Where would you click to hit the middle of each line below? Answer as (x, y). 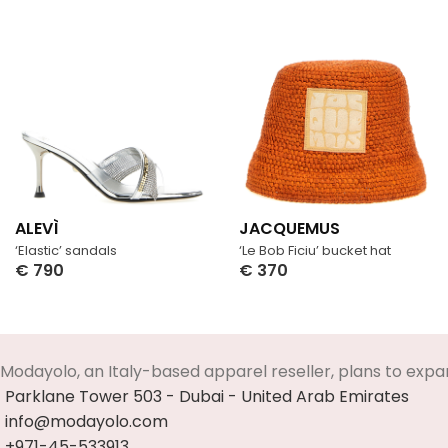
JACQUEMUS (289, 228)
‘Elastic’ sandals (66, 250)
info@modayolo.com (86, 422)
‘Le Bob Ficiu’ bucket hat (315, 250)
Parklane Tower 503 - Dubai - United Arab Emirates (207, 397)
